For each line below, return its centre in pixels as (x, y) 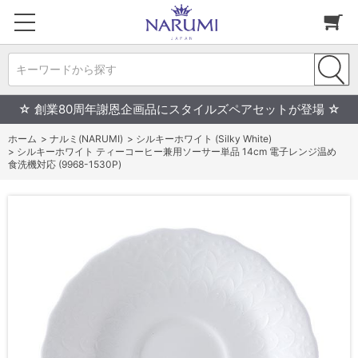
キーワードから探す (66, 69)
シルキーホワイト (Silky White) (204, 139)
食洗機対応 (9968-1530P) (65, 164)
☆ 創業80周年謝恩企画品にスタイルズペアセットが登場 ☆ (179, 109)
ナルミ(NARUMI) (86, 139)
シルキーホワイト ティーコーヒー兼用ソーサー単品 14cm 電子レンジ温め (177, 151)
